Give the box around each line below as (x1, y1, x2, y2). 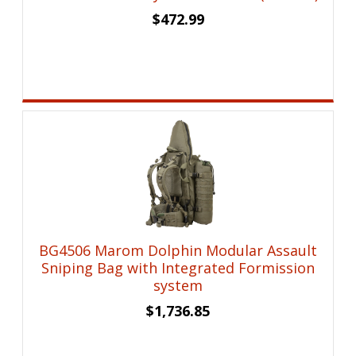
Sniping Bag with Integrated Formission (41, 258, 315, 278)
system (153, 276, 203, 296)
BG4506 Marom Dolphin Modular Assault (39, 241, 318, 261)
